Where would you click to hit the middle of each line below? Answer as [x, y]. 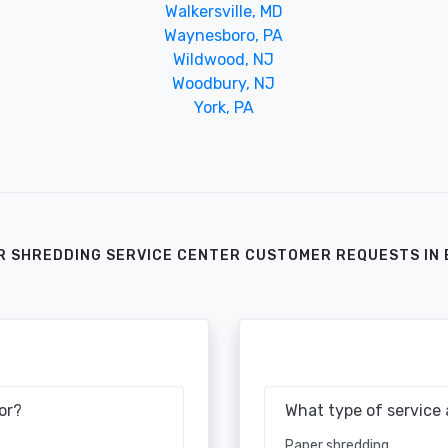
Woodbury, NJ [224, 83]
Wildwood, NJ [224, 59]
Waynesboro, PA [224, 35]
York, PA [223, 107]
